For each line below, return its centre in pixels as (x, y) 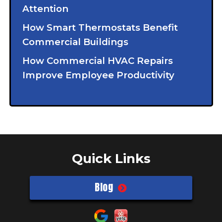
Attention (45, 8)
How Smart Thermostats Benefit (100, 27)
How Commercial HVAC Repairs (97, 61)
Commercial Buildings (75, 42)
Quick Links (111, 159)
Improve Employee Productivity (98, 75)
